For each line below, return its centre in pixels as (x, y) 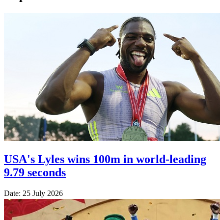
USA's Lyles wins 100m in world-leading (105, 159)
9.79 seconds (35, 172)
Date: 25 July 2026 (33, 193)
